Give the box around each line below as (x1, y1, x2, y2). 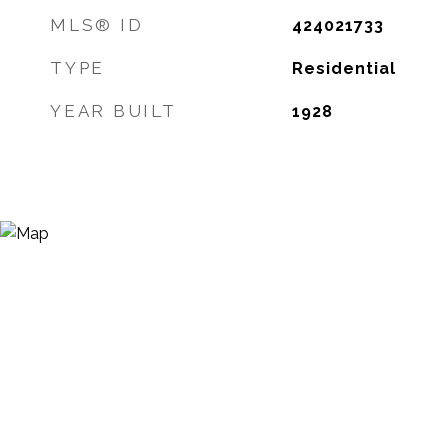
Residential (291, 59, 396, 78)
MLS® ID (50, 15, 144, 35)
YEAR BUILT (50, 101, 177, 121)
